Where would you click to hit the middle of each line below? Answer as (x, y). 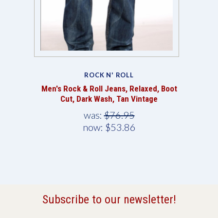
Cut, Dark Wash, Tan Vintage (109, 99)
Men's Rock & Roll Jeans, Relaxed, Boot (109, 88)
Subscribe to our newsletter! (109, 199)
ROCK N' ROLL (109, 75)
